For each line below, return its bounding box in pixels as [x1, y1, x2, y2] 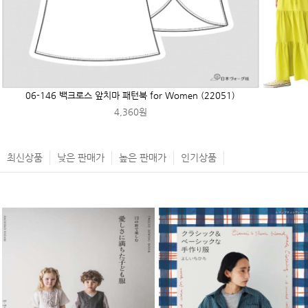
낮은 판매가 [57, 151, 104, 163]
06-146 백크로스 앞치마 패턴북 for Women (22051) [25, 89, 236, 100]
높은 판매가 [119, 151, 166, 163]
